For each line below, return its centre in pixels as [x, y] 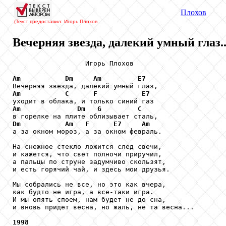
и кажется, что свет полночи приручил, [87, 154]
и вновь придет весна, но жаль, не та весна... [103, 207]
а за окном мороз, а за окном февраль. [87, 131]
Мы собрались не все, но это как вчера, [89, 184]
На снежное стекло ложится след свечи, [87, 146]
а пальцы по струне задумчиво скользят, [89, 161]
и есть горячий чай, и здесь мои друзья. [91, 169]
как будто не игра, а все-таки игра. [83, 192]
